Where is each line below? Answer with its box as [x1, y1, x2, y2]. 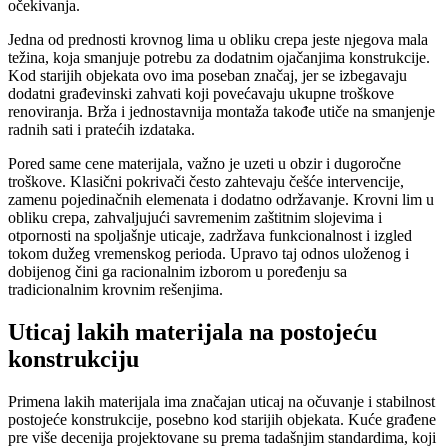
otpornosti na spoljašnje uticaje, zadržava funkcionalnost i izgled [8, 227, 412, 245]
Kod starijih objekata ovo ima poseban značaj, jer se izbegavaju [8, 67, 407, 85]
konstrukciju [8, 346, 139, 373]
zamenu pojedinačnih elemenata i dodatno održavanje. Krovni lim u [8, 191, 434, 209]
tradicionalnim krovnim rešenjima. [8, 281, 223, 299]
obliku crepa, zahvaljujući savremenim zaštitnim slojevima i [8, 209, 382, 227]
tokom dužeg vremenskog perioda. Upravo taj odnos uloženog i [8, 245, 409, 263]
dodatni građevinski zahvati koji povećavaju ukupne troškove [8, 85, 394, 103]
